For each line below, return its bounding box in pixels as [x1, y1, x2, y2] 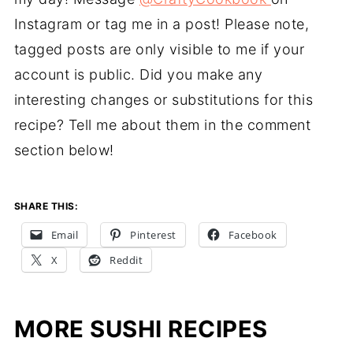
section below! [13, 141, 114, 158]
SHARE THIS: [13, 199, 79, 212]
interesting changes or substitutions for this [13, 91, 314, 108]
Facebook [228, 227, 277, 242]
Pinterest [130, 227, 176, 242]
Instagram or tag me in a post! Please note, [13, 15, 310, 32]
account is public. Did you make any [13, 65, 263, 83]
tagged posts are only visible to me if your [13, 40, 305, 58]
